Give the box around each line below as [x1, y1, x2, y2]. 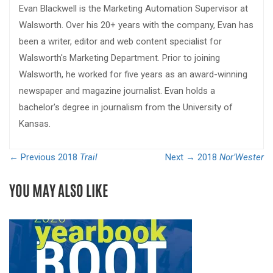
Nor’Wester [219, 152, 264, 163]
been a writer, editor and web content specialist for [19, 36, 222, 48]
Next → [165, 152, 195, 163]
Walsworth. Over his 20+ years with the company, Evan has [19, 19, 253, 31]
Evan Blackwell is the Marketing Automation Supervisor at [19, 3, 248, 15]
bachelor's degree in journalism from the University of [19, 102, 233, 113]
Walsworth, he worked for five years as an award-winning [19, 69, 247, 80]
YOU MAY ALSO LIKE [9, 180, 108, 199]
